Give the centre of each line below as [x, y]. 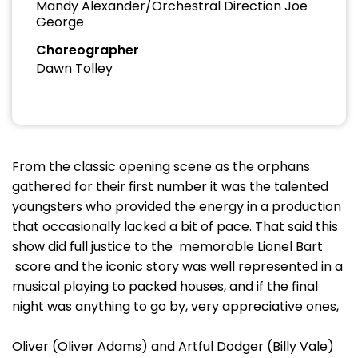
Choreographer [88, 50]
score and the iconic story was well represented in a [177, 267]
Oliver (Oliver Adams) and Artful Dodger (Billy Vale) [173, 346]
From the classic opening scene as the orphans [161, 167]
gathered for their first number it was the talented [170, 187]
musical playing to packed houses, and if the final [165, 286]
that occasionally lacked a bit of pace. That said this [175, 227]
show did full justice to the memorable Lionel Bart [167, 247]
